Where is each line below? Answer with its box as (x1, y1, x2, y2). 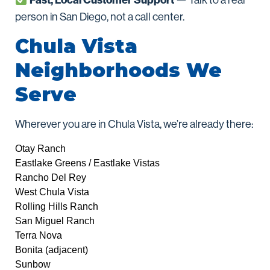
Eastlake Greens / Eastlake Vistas (15, 158, 160, 169)
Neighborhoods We (15, 58, 222, 83)
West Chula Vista (15, 187, 89, 198)
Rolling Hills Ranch (15, 201, 98, 212)
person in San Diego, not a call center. (15, 11, 184, 24)
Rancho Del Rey (15, 172, 86, 183)
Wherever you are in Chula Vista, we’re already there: (15, 118, 253, 131)
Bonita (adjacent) (15, 245, 88, 256)
